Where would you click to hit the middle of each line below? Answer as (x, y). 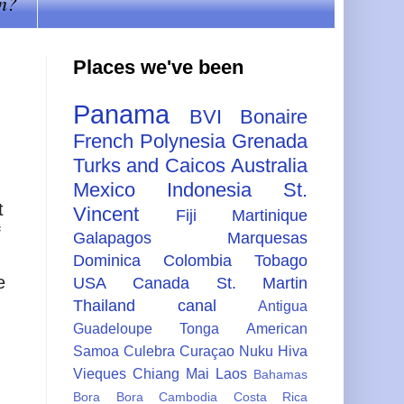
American (277, 328)
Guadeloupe (113, 328)
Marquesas (267, 238)
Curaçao (207, 350)
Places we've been (158, 67)
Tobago (281, 260)
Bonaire (274, 116)
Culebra (149, 350)
